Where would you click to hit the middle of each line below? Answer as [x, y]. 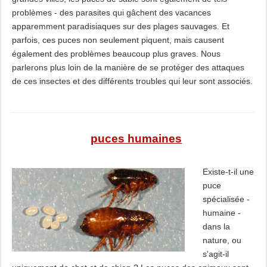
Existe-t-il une [228, 172]
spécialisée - [226, 199]
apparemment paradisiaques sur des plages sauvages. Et [120, 26]
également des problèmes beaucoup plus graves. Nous [116, 54]
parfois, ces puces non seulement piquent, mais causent [118, 40]
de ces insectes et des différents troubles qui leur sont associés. [132, 81]
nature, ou [222, 240]
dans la [216, 226]
